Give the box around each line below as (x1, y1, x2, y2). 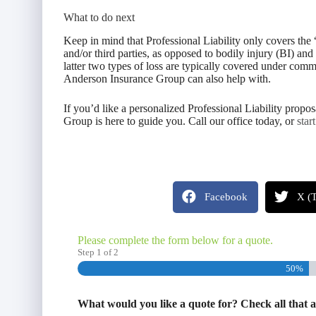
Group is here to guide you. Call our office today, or (63, 114, 297, 127)
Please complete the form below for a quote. (78, 233, 273, 246)
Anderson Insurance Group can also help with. (63, 72, 271, 85)
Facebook (205, 190, 248, 202)
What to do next (63, 11, 135, 23)
